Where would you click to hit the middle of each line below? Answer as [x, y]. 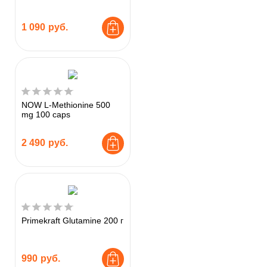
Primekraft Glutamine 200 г [72, 220]
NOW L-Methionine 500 [66, 105]
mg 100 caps [46, 114]
